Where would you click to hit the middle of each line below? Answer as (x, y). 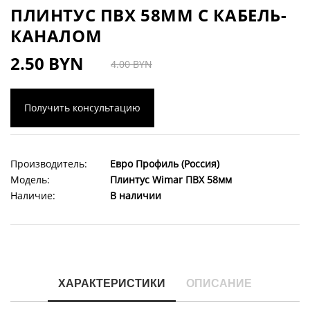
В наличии (136, 195)
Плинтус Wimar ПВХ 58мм (170, 180)
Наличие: (33, 195)
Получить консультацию (82, 108)
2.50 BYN (47, 63)
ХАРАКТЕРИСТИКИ (112, 283)
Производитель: (49, 164)
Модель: (30, 180)
